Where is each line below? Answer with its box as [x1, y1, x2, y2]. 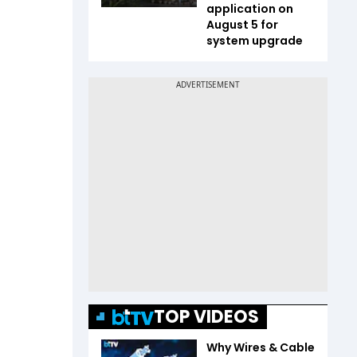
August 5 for [206, 17, 278, 33]
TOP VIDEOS [154, 304, 259, 329]
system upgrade [206, 33, 303, 49]
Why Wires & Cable [206, 339, 315, 355]
